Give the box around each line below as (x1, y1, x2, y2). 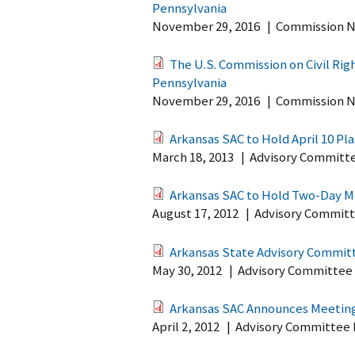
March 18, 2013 (152, 148, 234, 166)
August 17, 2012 (152, 204, 239, 223)
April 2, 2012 (152, 317, 219, 335)
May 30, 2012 (152, 261, 222, 279)
